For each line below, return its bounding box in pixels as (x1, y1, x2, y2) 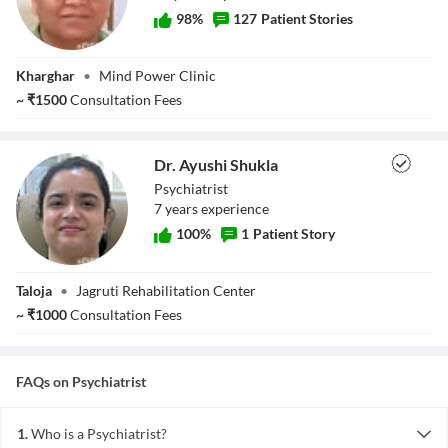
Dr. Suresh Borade (16, 51, 128, 68)
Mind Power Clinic (99, 67, 216, 84)
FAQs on (16, 373, 72, 390)
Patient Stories (261, 10, 353, 27)
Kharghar (16, 67, 75, 84)
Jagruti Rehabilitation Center (76, 282, 256, 299)
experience (198, 200, 269, 217)
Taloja (16, 282, 52, 299)
